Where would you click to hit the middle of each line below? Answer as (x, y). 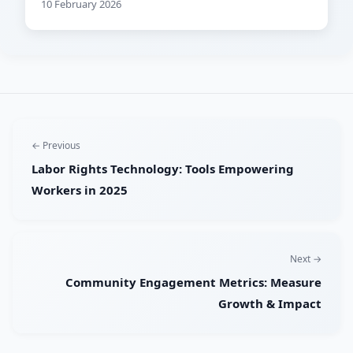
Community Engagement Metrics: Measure (193, 282)
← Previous (56, 146)
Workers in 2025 (80, 190)
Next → (306, 259)
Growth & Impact (270, 304)
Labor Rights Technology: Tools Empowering (163, 169)
